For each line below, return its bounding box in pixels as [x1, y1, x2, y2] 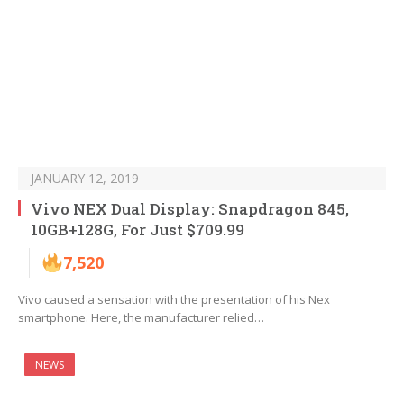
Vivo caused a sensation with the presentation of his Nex [18, 291, 330, 308]
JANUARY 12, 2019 [31, 170, 139, 188]
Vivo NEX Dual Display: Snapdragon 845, [31, 198, 349, 220]
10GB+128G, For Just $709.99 [31, 219, 244, 241]
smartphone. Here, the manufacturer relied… [18, 309, 264, 326]
